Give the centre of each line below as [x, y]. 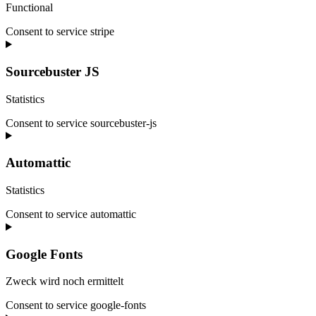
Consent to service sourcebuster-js [81, 123]
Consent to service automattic [71, 214]
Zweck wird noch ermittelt [65, 281]
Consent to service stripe [60, 32]
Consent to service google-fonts [76, 305]
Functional [29, 8]
